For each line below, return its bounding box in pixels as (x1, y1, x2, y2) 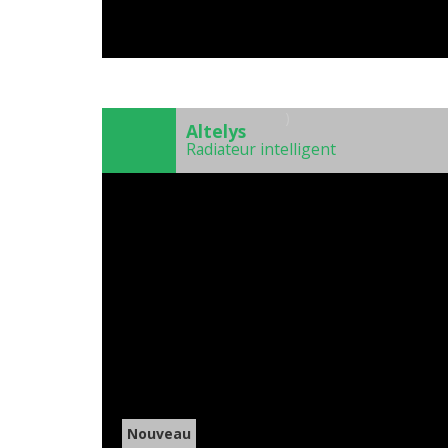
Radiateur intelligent (186, 138, 336, 161)
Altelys (186, 119, 246, 144)
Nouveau (127, 424, 191, 444)
